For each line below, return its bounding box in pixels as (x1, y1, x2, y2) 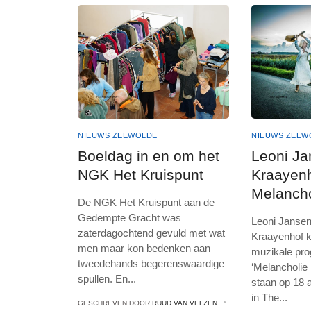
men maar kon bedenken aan (78, 242, 210, 254)
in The (251, 291, 280, 303)
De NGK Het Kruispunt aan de (78, 196, 215, 208)
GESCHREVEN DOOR (78, 299, 152, 307)
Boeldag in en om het (78, 147, 219, 164)
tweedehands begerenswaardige (78, 257, 224, 269)
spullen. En (78, 272, 128, 285)
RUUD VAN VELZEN (152, 299, 217, 307)
